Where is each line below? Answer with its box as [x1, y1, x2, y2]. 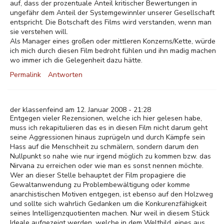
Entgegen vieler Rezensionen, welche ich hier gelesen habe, [10, 113, 202, 123]
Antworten [48, 70, 82, 79]
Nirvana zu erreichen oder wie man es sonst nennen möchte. [10, 161, 203, 170]
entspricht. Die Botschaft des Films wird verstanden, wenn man [10, 17, 211, 27]
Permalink [10, 70, 41, 79]
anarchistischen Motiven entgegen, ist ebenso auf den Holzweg [10, 189, 213, 199]
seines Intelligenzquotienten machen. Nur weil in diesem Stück [10, 208, 209, 218]
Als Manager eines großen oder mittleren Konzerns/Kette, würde [10, 36, 215, 46]
